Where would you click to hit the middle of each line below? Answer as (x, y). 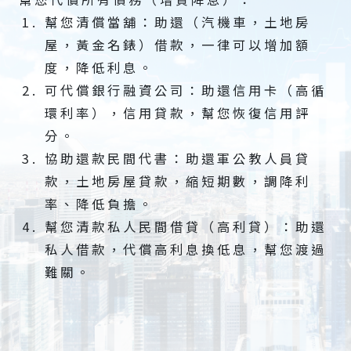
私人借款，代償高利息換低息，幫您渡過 (185, 250)
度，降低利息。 (99, 68)
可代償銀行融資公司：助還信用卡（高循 (185, 90)
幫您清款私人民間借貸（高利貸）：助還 (185, 227)
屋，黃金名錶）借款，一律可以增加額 (177, 45)
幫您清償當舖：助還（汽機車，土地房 (177, 22)
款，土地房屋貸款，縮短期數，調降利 (177, 181)
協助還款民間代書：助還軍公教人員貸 (177, 159)
